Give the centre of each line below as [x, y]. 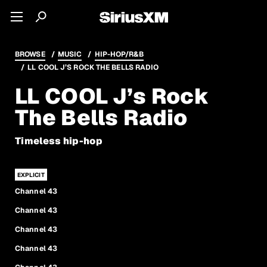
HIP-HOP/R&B [119, 54]
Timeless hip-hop [59, 141]
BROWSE [30, 54]
